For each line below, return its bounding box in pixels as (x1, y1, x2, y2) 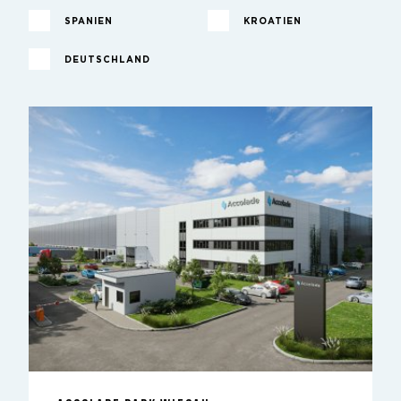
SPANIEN (64, 17, 113, 27)
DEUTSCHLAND (64, 55, 150, 65)
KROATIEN (243, 17, 302, 27)
